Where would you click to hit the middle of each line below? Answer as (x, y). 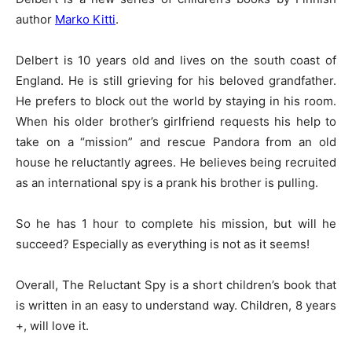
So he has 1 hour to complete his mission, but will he (176, 224)
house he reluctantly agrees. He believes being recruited (176, 162)
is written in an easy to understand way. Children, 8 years (176, 305)
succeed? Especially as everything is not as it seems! (163, 244)
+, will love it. (52, 326)
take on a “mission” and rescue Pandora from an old (176, 142)
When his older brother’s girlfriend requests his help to (176, 121)
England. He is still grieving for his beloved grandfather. (176, 81)
